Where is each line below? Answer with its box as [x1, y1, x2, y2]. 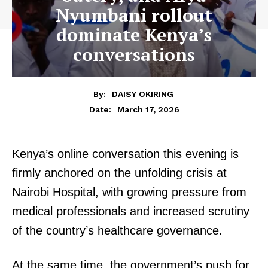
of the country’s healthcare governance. [12, 224, 223, 237]
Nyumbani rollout [56, 3, 212, 27]
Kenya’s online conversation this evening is [12, 147, 239, 161]
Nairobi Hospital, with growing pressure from [12, 185, 246, 199]
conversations [73, 42, 195, 66]
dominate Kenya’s [56, 23, 212, 47]
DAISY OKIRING [111, 89, 173, 99]
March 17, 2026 [117, 104, 179, 114]
